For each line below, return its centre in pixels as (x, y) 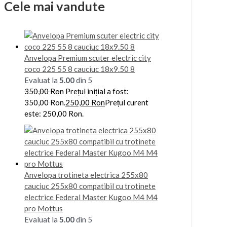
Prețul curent (127, 102)
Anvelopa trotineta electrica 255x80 (86, 175)
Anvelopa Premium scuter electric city (88, 58)
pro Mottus (44, 209)
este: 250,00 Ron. (54, 113)
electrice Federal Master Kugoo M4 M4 (91, 197)
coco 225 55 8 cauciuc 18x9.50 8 (80, 69)
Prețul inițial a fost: (97, 91)
